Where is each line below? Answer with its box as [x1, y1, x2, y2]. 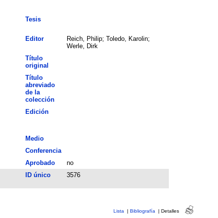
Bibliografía [129, 208, 155, 214]
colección [25, 95, 54, 103]
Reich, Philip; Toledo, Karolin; [66, 35, 150, 42]
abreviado [25, 81, 55, 89]
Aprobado [25, 159, 55, 166]
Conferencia [25, 146, 61, 154]
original [25, 61, 49, 69]
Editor [25, 35, 44, 42]
